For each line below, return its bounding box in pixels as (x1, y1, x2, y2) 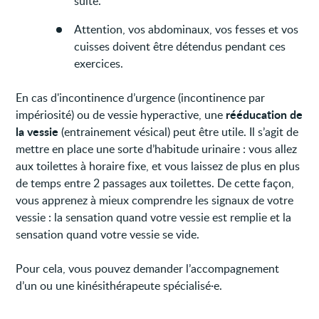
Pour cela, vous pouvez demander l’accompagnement (16, 260, 280, 276)
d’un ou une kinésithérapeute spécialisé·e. (16, 277, 223, 293)
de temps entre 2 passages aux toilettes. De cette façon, (16, 174, 295, 191)
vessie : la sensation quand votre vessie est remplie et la (16, 209, 292, 225)
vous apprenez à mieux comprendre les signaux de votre (16, 192, 294, 208)
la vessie (16, 122, 59, 140)
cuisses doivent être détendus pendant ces (74, 38, 286, 54)
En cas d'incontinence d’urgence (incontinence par (16, 89, 266, 105)
